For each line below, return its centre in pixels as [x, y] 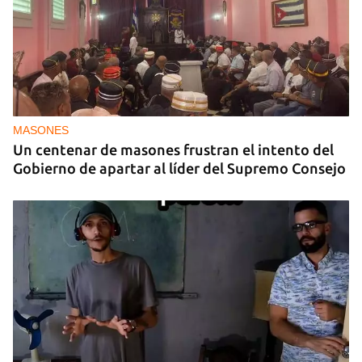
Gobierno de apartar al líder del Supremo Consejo [179, 168]
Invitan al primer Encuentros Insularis [139, 72]
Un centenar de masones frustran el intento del [173, 149]
